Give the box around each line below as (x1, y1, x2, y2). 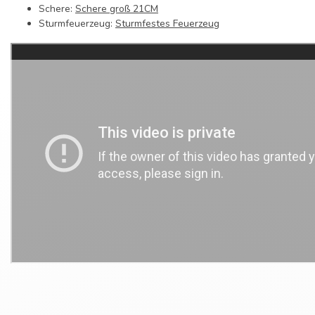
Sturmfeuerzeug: (39, 17, 115, 31)
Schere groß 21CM (75, 2, 158, 16)
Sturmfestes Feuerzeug (115, 17, 219, 31)
